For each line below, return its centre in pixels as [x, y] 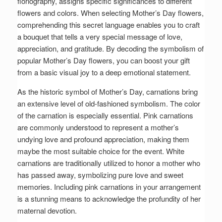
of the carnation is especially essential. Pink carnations [105, 115]
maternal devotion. [47, 211]
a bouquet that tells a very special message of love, [100, 37]
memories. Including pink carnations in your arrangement [109, 187]
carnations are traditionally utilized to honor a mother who [109, 163]
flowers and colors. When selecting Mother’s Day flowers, [111, 13]
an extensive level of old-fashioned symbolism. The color [109, 104]
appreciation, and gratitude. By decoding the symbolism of [111, 49]
